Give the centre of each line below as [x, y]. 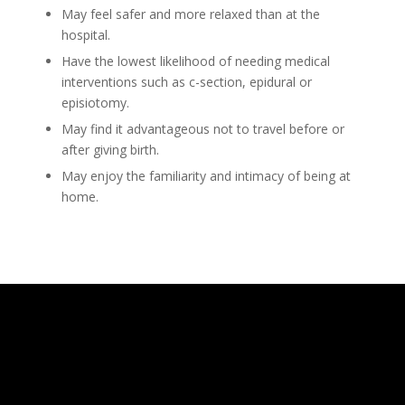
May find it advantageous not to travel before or [202, 128]
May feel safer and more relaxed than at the [190, 14]
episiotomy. [95, 102]
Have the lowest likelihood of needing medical [195, 61]
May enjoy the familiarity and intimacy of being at [206, 175]
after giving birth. [110, 149]
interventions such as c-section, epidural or [186, 81]
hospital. [85, 34]
